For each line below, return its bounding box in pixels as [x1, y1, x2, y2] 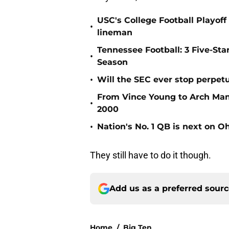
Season [97, 57, 128, 67]
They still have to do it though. [90, 150, 211, 161]
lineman [97, 28, 132, 38]
